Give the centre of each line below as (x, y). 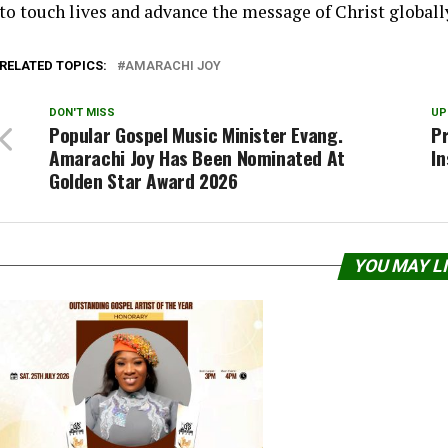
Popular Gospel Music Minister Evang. (196, 134)
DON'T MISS (82, 112)
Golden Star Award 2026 (143, 180)
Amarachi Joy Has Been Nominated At (197, 157)
